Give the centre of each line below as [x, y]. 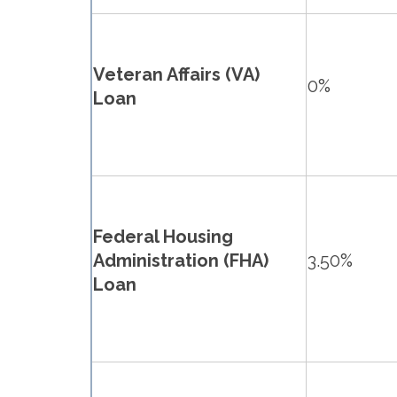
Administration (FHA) [181, 261]
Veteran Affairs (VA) [176, 75]
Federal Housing [163, 237]
